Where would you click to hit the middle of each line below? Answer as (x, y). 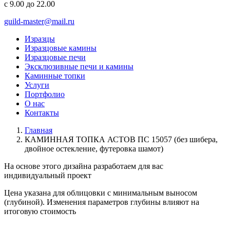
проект (78, 175)
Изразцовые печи (55, 57)
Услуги (37, 85)
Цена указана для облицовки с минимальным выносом (101, 193)
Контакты (42, 113)
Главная (39, 130)
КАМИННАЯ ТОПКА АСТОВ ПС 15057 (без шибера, (121, 139)
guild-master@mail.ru (39, 21)
